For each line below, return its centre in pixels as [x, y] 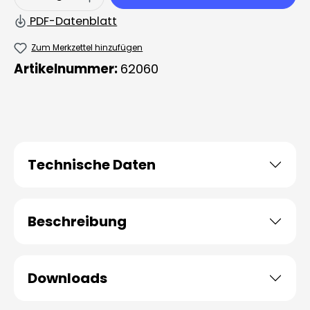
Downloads [67, 278]
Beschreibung [77, 221]
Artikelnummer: [67, 69]
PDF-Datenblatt [72, 21]
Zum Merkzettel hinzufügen [87, 47]
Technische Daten [92, 165]
